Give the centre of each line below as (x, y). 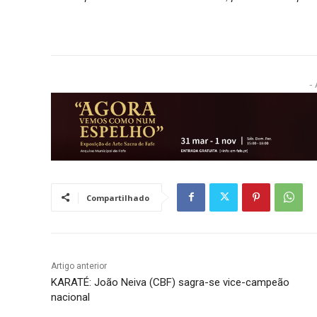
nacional (70, 297)
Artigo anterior (79, 266)
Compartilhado (118, 197)
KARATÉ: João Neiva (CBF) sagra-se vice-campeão (170, 282)
